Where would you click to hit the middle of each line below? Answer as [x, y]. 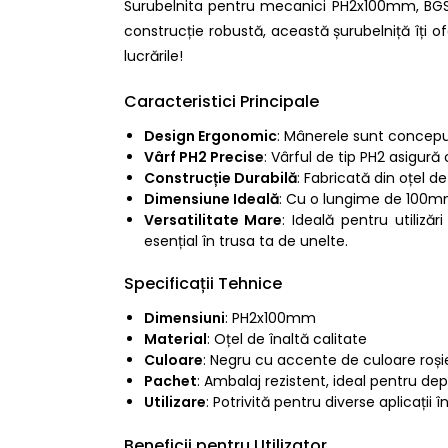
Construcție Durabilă [220, 177]
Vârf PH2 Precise [203, 156]
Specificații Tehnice [202, 284]
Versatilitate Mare [213, 219]
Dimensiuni [184, 318]
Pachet [170, 381]
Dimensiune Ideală [211, 198]
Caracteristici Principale [221, 101]
